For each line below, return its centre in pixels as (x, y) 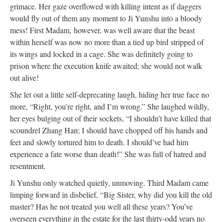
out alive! (24, 78)
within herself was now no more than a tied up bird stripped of (107, 42)
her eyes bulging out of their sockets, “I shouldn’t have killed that (111, 118)
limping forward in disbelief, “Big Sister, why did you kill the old (111, 194)
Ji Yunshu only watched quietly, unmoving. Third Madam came (109, 183)
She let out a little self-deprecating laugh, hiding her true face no (110, 94)
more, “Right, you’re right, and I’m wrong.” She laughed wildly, (110, 106)
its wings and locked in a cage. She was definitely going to (101, 54)
